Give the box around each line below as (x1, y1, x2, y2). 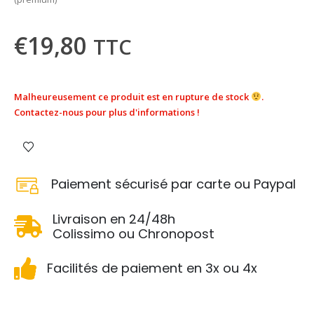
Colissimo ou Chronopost (53, 224, 214, 243)
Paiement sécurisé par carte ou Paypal (51, 175, 296, 193)
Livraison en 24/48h (53, 210, 175, 228)
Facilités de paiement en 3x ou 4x (47, 259, 257, 278)
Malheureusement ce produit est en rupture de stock (14, 90, 251, 103)
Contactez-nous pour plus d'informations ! (14, 105, 200, 118)
